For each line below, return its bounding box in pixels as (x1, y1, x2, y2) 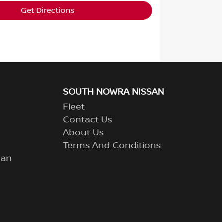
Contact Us (63, 114, 112, 125)
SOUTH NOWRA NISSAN (63, 87, 164, 98)
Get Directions (21, 5, 75, 15)
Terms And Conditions (63, 140, 161, 151)
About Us (63, 127, 104, 138)
